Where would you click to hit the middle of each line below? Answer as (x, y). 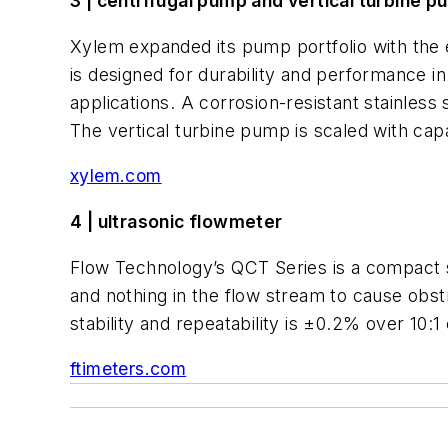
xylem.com (116, 176)
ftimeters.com (128, 369)
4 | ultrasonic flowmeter (176, 221)
